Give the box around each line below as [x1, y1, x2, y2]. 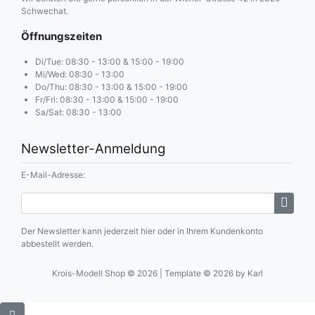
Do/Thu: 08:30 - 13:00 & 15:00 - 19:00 [35, 81, 188, 92]
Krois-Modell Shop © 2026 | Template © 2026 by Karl [52, 267, 263, 278]
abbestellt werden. [21, 238, 94, 249]
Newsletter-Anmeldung [21, 140, 165, 157]
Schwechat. [21, 5, 68, 16]
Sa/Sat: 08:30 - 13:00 [35, 106, 122, 117]
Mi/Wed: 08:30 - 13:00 [35, 68, 124, 79]
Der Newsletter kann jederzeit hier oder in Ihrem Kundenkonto [21, 225, 263, 236]
